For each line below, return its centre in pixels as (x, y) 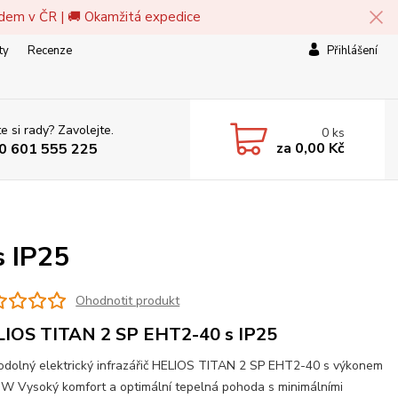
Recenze (50, 51)
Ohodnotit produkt (128, 300)
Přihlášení (352, 51)
